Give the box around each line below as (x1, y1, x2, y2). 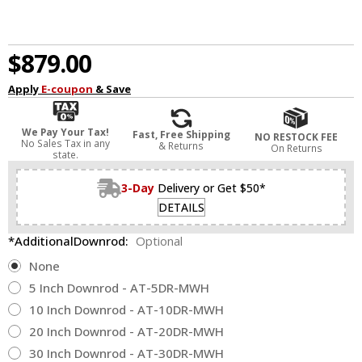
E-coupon (41, 82, 93, 97)
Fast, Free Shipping (132, 127, 230, 141)
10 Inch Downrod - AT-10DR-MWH (28, 301, 224, 318)
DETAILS (158, 200, 204, 216)
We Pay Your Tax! (22, 125, 110, 140)
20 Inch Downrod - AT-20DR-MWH (28, 323, 224, 340)
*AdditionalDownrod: (8, 233, 132, 250)
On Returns (270, 141, 322, 155)
